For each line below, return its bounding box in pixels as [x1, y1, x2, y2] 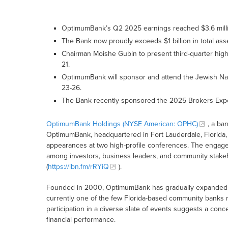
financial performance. [46, 215, 116, 224]
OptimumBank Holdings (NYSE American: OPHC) [46, 120, 198, 129]
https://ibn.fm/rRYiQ [47, 162, 109, 172]
